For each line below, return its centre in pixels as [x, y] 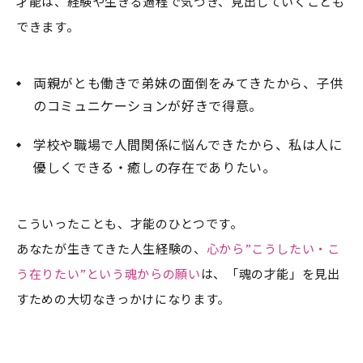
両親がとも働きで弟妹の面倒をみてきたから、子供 [188, 82]
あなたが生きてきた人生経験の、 [111, 248]
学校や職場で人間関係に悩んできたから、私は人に [188, 144]
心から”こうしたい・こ [273, 248]
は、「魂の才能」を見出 [270, 273]
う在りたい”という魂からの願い [109, 273]
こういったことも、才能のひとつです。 [130, 223]
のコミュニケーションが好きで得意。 [148, 105]
